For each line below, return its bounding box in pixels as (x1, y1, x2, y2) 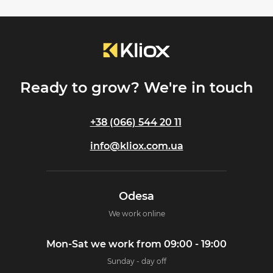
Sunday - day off (107, 256, 166, 266)
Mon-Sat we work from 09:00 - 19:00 (46, 238, 227, 250)
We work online (108, 209, 165, 219)
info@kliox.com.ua (90, 140, 183, 152)
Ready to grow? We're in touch (20, 78, 253, 96)
